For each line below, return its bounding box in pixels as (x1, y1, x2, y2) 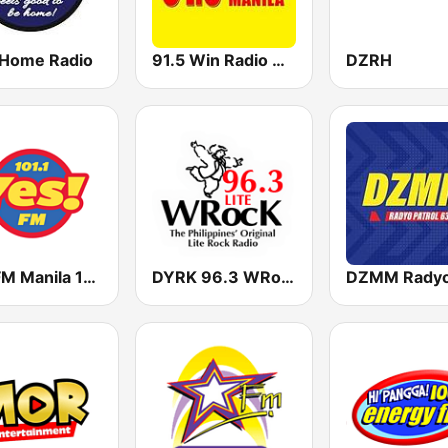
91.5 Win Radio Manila (272, 49, 286, 70)
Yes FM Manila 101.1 (83, 266, 96, 287)
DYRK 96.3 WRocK (281, 266, 295, 287)
